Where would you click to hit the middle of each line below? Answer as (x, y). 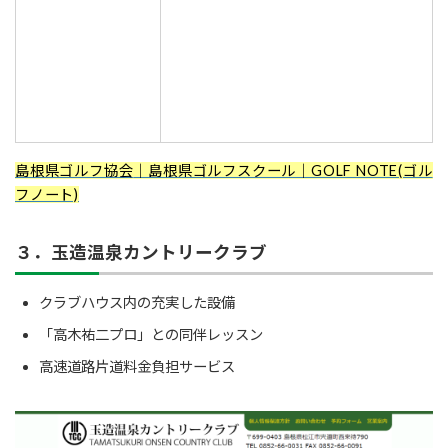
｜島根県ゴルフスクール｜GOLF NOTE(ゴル (283, 171)
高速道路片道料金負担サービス (137, 367)
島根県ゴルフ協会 (74, 171)
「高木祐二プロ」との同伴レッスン (151, 335)
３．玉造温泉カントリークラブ (141, 253)
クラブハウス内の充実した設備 (137, 303)
